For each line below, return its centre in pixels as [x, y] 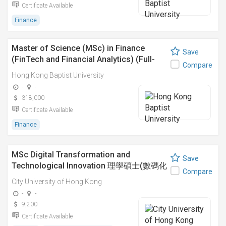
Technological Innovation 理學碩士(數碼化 [89, 166]
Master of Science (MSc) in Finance [78, 48]
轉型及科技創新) [41, 177]
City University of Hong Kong [57, 182]
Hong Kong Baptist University [58, 75]
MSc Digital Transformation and [71, 155]
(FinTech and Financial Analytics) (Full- [83, 59]
